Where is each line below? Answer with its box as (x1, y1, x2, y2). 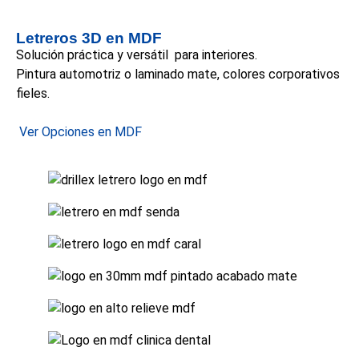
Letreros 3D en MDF (16, 30, 162, 47)
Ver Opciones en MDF (19, 124, 142, 140)
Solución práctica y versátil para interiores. (16, 47, 257, 63)
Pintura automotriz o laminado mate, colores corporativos (16, 67, 340, 83)
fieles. (16, 86, 50, 102)
